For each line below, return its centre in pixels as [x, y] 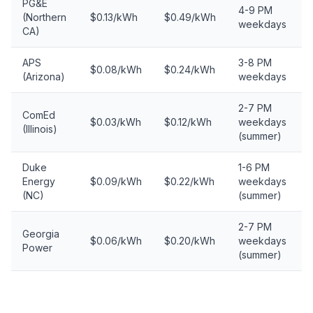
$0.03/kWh [116, 122]
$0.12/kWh [188, 122]
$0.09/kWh [116, 181]
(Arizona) [44, 77]
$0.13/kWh [114, 17]
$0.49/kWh [190, 17]
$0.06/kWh [116, 241]
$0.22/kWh [189, 181]
